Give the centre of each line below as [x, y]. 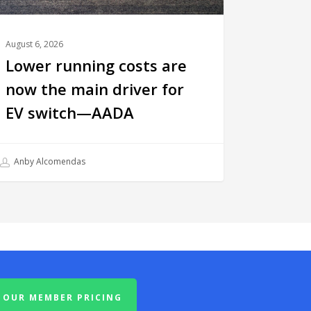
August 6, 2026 [35, 44]
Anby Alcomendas [49, 162]
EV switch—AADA [70, 113]
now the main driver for [95, 89]
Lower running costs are [96, 66]
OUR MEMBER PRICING [62, 298]
